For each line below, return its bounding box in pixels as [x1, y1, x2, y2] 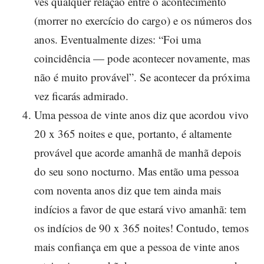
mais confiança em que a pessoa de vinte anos [34, 239, 239, 254]
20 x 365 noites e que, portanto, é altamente [34, 126, 232, 141]
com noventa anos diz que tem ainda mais [34, 183, 221, 197]
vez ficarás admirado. [34, 88, 128, 103]
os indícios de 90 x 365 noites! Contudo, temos [34, 220, 249, 235]
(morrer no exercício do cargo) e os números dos [34, 13, 252, 28]
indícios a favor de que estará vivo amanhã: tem [34, 202, 246, 216]
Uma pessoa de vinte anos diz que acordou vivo [34, 107, 249, 122]
